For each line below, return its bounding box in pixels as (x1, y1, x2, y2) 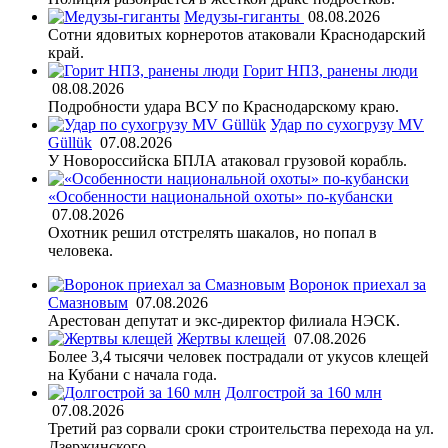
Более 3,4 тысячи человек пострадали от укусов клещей (48, 347, 429, 365)
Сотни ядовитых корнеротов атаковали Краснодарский (48, 25, 426, 43)
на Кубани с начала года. (48, 365, 217, 383)
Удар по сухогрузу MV (270, 115, 424, 133)
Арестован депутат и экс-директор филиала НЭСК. (48, 311, 400, 329)
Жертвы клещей (177, 329, 286, 347)
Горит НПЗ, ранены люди (243, 61, 418, 79)
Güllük (48, 133, 92, 151)
